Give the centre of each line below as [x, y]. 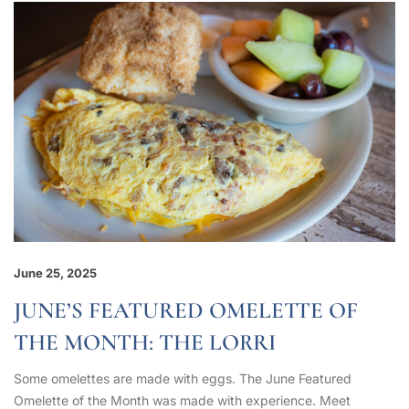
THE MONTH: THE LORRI [145, 342]
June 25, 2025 [55, 273]
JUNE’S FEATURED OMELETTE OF [186, 310]
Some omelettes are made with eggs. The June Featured [183, 378]
